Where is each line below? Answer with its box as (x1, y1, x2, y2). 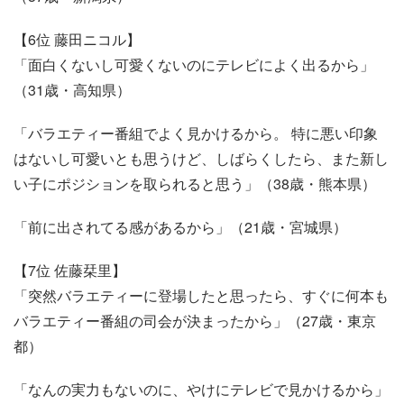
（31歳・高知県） (14, 78, 131, 100)
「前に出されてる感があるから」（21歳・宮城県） (14, 216, 347, 237)
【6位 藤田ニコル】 (14, 28, 141, 50)
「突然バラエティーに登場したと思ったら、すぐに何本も (14, 284, 389, 306)
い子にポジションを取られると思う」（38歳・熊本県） (14, 172, 376, 194)
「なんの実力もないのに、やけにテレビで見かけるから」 (14, 378, 389, 399)
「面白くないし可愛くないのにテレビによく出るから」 (14, 53, 374, 75)
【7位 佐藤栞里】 (14, 259, 126, 280)
